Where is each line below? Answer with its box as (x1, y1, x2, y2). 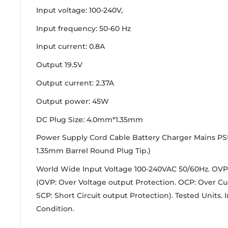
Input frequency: (36, 23, 99, 33)
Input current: (36, 42, 89, 51)
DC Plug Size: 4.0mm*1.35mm (36, 115, 143, 124)
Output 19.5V (36, 60, 82, 70)
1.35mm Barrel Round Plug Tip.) (36, 146, 151, 156)
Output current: (36, 78, 96, 88)
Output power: (36, 96, 92, 106)
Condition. (36, 204, 76, 214)
